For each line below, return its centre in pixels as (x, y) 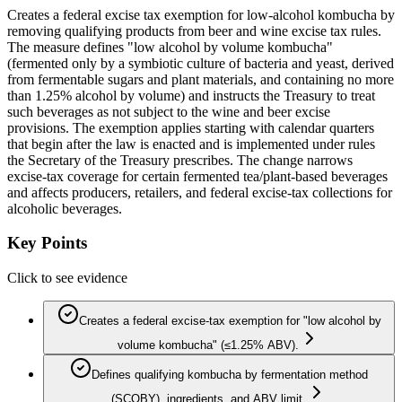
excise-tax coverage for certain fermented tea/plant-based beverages (197, 176)
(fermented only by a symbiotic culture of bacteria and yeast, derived (201, 63)
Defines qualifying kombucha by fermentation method (230, 375)
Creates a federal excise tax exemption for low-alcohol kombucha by (201, 14)
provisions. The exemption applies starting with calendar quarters (191, 127)
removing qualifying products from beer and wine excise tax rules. (194, 31)
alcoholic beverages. (65, 208)
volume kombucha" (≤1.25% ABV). (208, 345)
